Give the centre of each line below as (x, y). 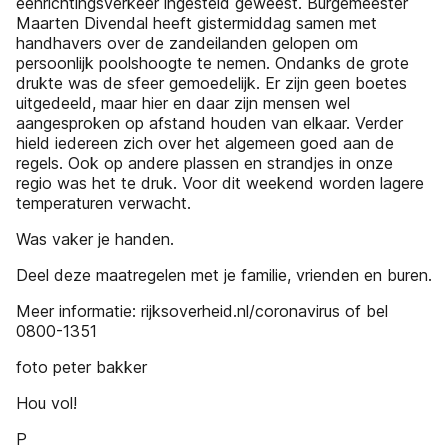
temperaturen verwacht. (103, 203)
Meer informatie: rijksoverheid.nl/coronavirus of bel (202, 311)
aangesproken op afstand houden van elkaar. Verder (209, 123)
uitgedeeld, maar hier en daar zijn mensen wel (183, 103)
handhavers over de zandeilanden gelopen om (187, 43)
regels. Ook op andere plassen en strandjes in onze (204, 163)
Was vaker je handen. (95, 239)
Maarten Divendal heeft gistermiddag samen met (196, 23)
